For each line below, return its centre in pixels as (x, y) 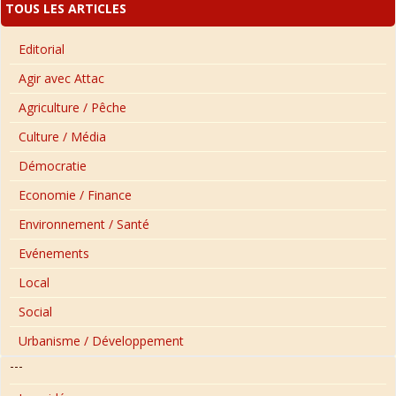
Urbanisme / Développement (101, 340)
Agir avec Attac (61, 78)
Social (35, 311)
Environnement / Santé (84, 224)
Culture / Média (62, 136)
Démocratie (53, 165)
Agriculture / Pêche (72, 107)
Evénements (54, 253)
